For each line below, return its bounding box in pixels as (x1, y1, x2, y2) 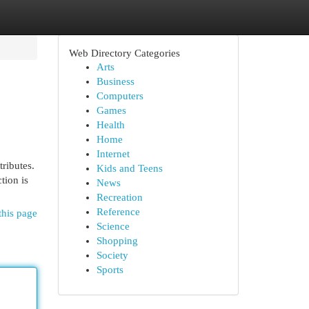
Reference (96, 206, 140, 217)
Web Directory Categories (68, 47, 180, 59)
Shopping (96, 235, 138, 246)
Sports (96, 264, 123, 275)
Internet (96, 148, 130, 159)
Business (96, 76, 134, 87)
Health (96, 119, 125, 130)
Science (96, 221, 130, 232)
